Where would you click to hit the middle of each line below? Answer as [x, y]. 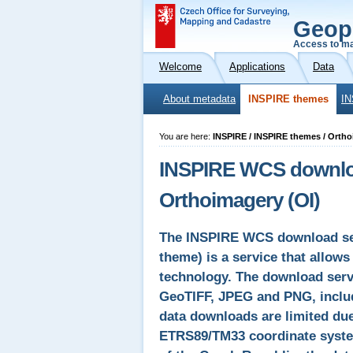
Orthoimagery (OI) [240, 200]
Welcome [180, 67]
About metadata [199, 99]
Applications [257, 67]
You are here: [186, 136]
